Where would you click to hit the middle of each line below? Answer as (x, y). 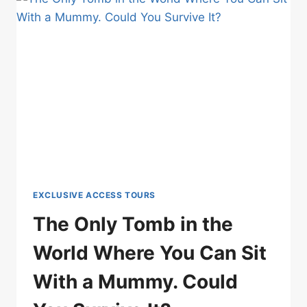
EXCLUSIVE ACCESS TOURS (95, 195)
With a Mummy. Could (135, 282)
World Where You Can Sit (150, 253)
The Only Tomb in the (133, 224)
